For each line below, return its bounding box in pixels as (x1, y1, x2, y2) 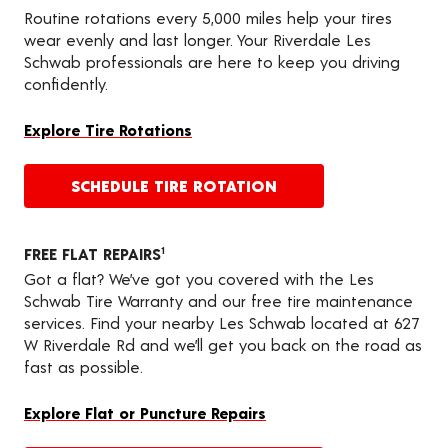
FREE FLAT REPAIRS (24, 243, 161, 263)
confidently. (24, 73, 108, 93)
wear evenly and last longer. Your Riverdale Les (24, 29, 371, 49)
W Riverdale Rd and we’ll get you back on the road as (24, 334, 422, 354)
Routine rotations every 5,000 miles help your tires (24, 7, 392, 27)
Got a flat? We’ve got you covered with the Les (24, 268, 374, 288)
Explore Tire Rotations (24, 119, 192, 139)
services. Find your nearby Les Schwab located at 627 (24, 312, 419, 332)
